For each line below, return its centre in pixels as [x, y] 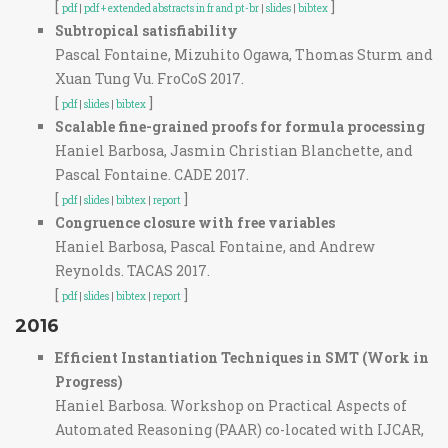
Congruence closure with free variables [195, 222]
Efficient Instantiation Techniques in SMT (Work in [242, 357]
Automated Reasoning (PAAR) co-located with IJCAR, [239, 429]
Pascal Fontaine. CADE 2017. [152, 174]
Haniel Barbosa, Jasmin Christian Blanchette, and [234, 150]
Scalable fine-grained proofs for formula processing [240, 126]
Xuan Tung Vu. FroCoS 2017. [149, 78]
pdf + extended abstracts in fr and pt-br [171, 8]
